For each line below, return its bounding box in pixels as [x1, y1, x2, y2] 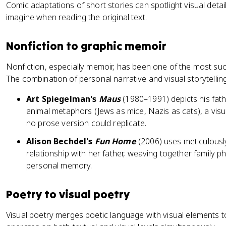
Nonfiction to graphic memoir [6, 39, 166, 53]
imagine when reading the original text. [6, 12, 147, 23]
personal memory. [26, 160, 92, 171]
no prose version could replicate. [26, 118, 146, 129]
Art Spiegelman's [26, 93, 99, 104]
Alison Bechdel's [26, 136, 95, 147]
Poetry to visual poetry [6, 187, 130, 201]
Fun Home [94, 136, 136, 147]
